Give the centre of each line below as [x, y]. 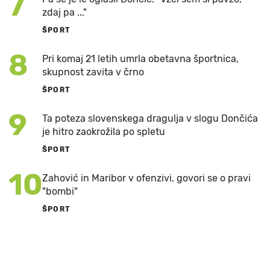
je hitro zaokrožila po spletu [104, 132]
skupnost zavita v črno [93, 72]
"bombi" [60, 192]
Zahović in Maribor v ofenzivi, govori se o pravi [146, 178]
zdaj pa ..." [64, 13]
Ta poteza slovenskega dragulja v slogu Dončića [150, 119]
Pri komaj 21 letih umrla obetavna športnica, [140, 59]
